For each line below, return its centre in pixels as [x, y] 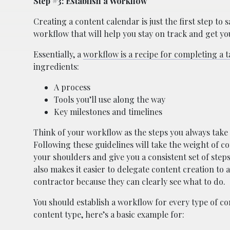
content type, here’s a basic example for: [109, 214]
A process [72, 87]
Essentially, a [58, 54]
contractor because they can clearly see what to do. [129, 181]
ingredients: [56, 66]
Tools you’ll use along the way [110, 99]
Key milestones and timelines [108, 111]
